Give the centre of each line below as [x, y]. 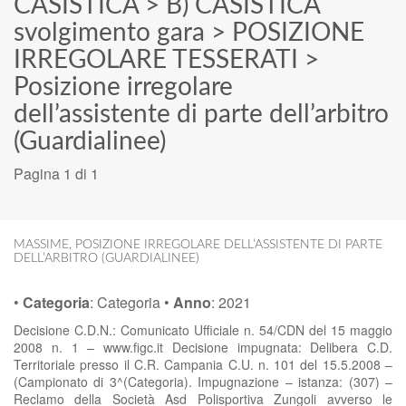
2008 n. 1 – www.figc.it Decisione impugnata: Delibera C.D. [203, 347]
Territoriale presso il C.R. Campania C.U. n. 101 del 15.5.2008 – [203, 364]
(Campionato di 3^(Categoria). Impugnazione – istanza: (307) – [203, 382]
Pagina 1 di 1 [56, 174]
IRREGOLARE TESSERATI [156, 60]
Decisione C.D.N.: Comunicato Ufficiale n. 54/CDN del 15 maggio [203, 330]
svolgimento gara [109, 33]
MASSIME [41, 245]
